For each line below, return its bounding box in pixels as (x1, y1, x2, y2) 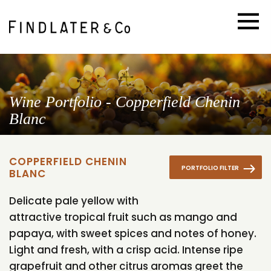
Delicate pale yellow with (9, 194, 139, 209)
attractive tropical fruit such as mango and (9, 210, 237, 225)
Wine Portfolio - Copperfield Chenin (9, 93, 240, 111)
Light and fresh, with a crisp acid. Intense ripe (9, 243, 243, 258)
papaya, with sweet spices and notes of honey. (9, 226, 256, 241)
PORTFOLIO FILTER (181, 163, 240, 172)
